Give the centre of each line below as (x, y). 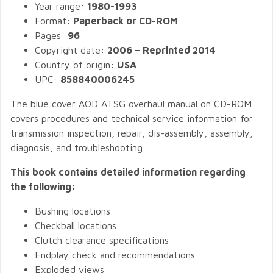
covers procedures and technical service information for (132, 118)
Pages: (51, 35)
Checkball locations (76, 225)
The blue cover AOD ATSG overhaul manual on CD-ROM (131, 104)
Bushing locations (73, 211)
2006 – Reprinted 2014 (161, 50)
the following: (43, 186)
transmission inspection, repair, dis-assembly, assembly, (132, 133)
